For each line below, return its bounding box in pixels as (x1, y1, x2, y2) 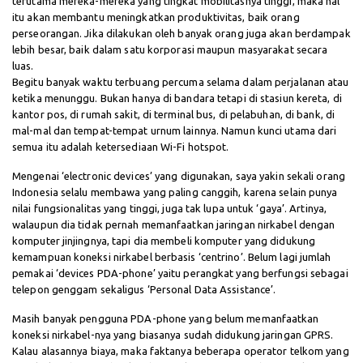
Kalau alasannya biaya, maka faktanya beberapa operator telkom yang (12, 345, 349, 357)
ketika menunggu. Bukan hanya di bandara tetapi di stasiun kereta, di (12, 92, 342, 105)
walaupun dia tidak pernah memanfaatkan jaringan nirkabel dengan (12, 219, 335, 231)
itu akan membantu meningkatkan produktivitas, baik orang (12, 11, 300, 23)
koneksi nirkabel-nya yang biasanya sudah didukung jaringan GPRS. (12, 329, 334, 341)
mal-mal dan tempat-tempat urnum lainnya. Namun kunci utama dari (12, 125, 337, 137)
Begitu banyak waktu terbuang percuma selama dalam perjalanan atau (12, 76, 349, 88)
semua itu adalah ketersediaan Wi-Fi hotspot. (12, 141, 232, 153)
